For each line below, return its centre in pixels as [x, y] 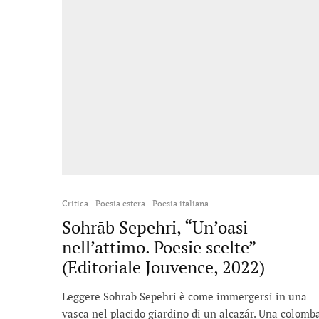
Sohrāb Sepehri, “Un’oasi [155, 227]
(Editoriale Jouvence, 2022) [163, 267]
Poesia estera [120, 203]
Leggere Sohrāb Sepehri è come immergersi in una [184, 296]
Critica [75, 203]
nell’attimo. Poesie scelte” [159, 247]
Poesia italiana [181, 203]
